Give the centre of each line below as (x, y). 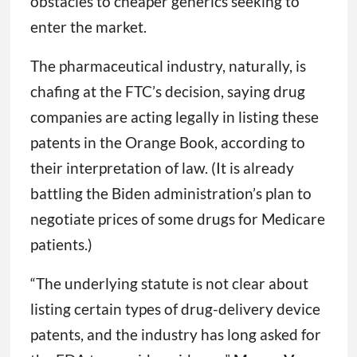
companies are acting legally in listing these (174, 117)
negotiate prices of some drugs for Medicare (177, 219)
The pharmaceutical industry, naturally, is (168, 66)
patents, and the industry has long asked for (175, 335)
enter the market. (88, 27)
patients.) (61, 245)
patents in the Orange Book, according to (167, 143)
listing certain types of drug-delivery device (175, 309)
